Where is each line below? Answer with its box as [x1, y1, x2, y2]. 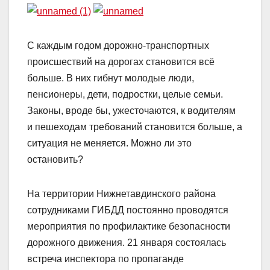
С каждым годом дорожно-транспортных [27, 40, 209, 51]
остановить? [27, 154, 83, 165]
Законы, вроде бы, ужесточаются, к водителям [27, 105, 236, 116]
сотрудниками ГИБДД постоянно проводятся [27, 205, 228, 216]
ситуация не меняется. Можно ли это [27, 138, 192, 149]
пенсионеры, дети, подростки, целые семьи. [27, 89, 223, 100]
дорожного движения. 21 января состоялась [27, 237, 226, 248]
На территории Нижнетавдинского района [27, 189, 216, 199]
